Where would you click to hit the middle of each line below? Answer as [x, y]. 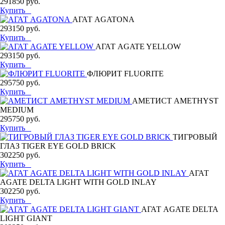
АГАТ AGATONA [103, 19]
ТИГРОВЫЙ [195, 137]
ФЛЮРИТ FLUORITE [125, 73]
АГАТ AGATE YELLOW [138, 46]
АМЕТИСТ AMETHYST [175, 100]
